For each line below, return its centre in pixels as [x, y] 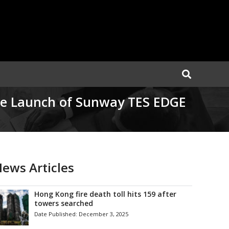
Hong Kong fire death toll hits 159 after [106, 194]
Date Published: [57, 214]
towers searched [64, 203]
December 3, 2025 [104, 214]
